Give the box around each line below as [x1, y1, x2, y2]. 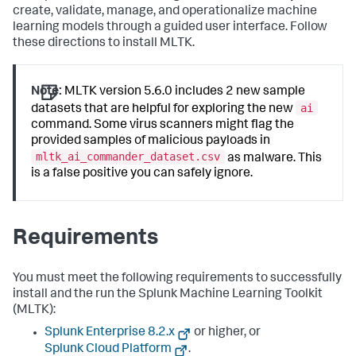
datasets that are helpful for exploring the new [31, 103, 296, 116]
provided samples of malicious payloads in [31, 134, 271, 148]
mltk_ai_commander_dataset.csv [36, 150, 221, 164]
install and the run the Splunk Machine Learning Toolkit [13, 288, 323, 301]
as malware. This [225, 152, 323, 165]
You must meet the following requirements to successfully [13, 272, 342, 285]
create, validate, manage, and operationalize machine [13, 6, 317, 18]
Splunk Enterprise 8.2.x [44, 326, 175, 339]
